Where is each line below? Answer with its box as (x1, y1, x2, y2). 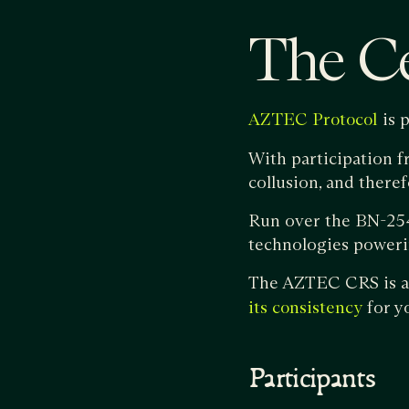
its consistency (248, 299, 362, 317)
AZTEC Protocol (248, 111, 378, 129)
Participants (248, 365, 375, 396)
